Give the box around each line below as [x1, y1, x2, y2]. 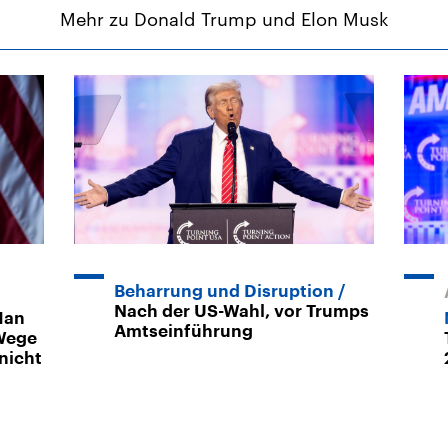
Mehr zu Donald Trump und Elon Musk [59, 7, 389, 30]
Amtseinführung [114, 322, 253, 340]
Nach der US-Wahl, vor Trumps [114, 302, 369, 320]
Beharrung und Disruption [114, 282, 334, 300]
